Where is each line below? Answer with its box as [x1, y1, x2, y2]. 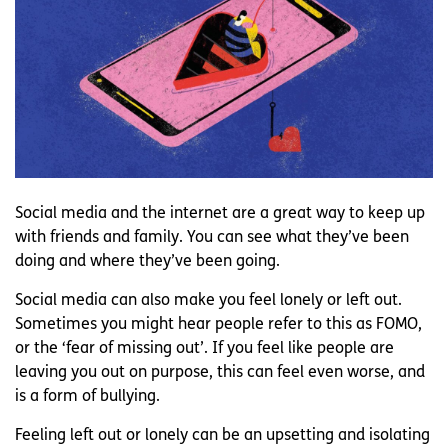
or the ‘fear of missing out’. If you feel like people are [15, 341, 394, 358]
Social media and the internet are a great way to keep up [15, 206, 425, 223]
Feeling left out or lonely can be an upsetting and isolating [15, 428, 430, 445]
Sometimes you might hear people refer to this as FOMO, [15, 317, 422, 334]
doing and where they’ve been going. [15, 254, 280, 271]
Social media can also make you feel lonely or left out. [15, 293, 402, 310]
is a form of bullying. [15, 389, 160, 406]
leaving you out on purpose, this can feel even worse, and [15, 365, 425, 382]
